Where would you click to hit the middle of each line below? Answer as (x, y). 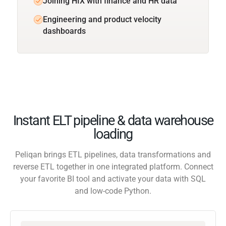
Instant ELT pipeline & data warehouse (113, 120)
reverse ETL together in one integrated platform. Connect (113, 166)
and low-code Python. (113, 191)
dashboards (64, 31)
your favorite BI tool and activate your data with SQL (113, 179)
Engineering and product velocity (102, 19)
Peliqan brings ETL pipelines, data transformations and (113, 154)
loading (113, 134)
